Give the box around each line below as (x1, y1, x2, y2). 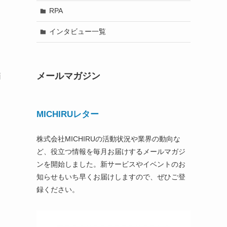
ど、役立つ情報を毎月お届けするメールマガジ (36, 147, 185, 156)
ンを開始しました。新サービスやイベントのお (36, 160, 185, 169)
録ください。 (36, 185, 79, 194)
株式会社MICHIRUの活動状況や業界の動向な (36, 135, 180, 143)
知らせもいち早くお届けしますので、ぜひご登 (36, 173, 185, 181)
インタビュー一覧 (49, 27, 106, 36)
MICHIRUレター (36, 109, 99, 119)
